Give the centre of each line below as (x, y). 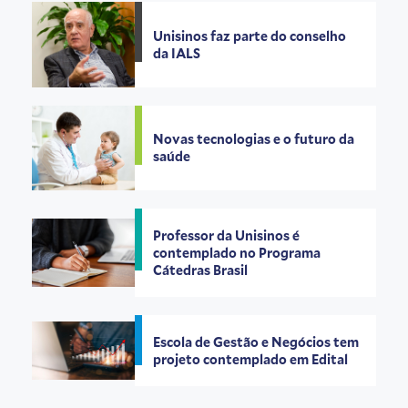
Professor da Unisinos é (227, 235)
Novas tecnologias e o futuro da (254, 139)
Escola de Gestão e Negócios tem (256, 342)
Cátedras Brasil (202, 270)
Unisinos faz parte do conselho (250, 36)
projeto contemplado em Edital (252, 359)
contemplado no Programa (237, 253)
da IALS (177, 54)
